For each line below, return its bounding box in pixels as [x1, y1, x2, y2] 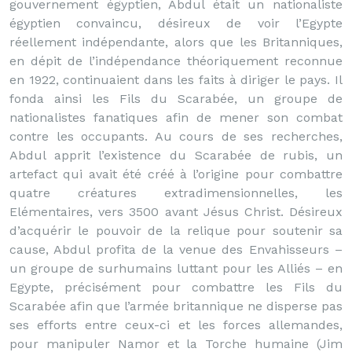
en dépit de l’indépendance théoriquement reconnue [9, 53, 343, 68]
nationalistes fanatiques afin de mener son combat [9, 110, 343, 125]
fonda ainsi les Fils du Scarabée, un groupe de [9, 91, 343, 106]
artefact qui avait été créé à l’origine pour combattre [9, 167, 343, 181]
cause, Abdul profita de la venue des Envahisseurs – [9, 242, 343, 257]
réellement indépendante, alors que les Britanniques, [9, 35, 343, 49]
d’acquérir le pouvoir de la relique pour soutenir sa [9, 223, 343, 238]
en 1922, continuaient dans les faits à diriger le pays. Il [9, 72, 343, 87]
